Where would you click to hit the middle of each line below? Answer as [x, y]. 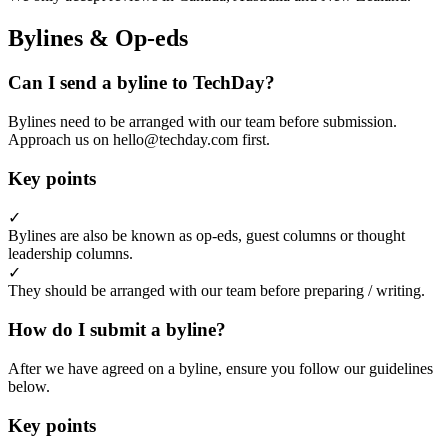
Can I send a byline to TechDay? [141, 83]
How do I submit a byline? [117, 330]
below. [29, 386]
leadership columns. [70, 254]
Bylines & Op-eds [98, 38]
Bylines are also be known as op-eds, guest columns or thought [206, 236]
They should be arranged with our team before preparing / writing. [216, 291]
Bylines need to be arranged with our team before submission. [202, 121]
